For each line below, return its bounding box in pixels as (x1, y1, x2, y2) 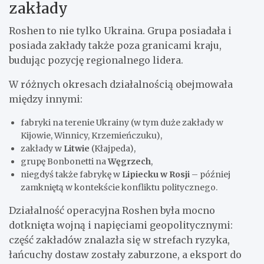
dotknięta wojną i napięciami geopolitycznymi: (9, 219, 233, 231)
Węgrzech (108, 156, 151, 167)
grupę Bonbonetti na (21, 156, 108, 167)
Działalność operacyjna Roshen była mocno (9, 204, 215, 216)
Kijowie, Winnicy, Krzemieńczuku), (21, 130, 162, 141)
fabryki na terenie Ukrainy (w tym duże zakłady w (21, 117, 223, 128)
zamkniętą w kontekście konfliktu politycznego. (21, 181, 217, 193)
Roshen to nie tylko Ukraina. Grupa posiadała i (9, 24, 232, 37)
